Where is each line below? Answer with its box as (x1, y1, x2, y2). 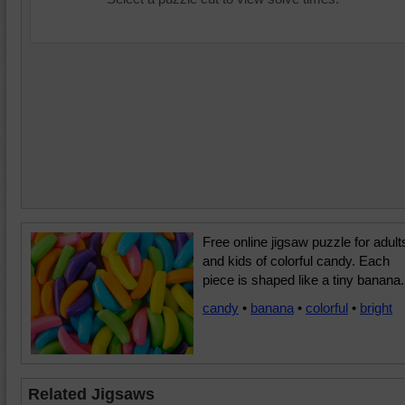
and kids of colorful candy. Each (202, 253, 390, 268)
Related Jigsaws (28, 385, 155, 403)
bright (360, 300, 392, 316)
